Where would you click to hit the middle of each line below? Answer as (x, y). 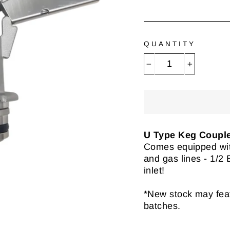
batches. (162, 206)
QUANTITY (170, 44)
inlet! (154, 170)
